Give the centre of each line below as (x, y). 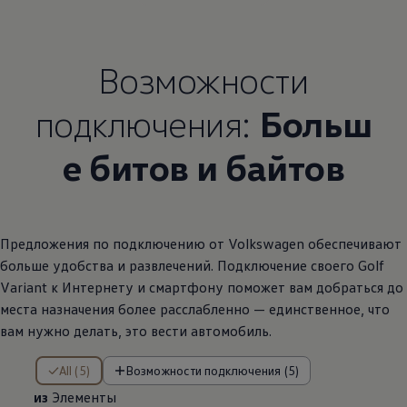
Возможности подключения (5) (216, 371)
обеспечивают (353, 244)
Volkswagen (266, 244)
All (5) (78, 371)
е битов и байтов (203, 167)
